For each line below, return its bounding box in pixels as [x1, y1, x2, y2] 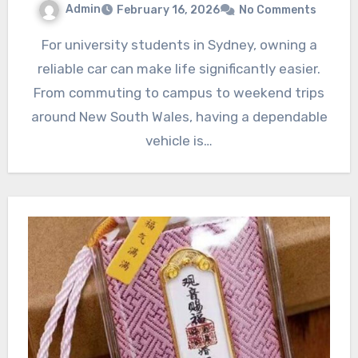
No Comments [239, 2, 316, 17]
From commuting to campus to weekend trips [34, 84, 324, 101]
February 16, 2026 [117, 2, 220, 17]
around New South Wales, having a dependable [30, 108, 328, 125]
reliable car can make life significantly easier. [38, 60, 320, 77]
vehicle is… [145, 132, 213, 149]
